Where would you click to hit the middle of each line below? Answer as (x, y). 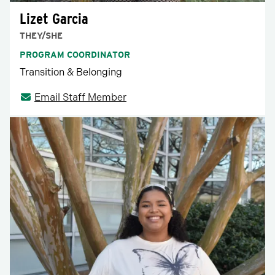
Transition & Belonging (71, 72)
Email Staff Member (80, 97)
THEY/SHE (41, 35)
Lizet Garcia (54, 18)
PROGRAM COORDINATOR (75, 54)
